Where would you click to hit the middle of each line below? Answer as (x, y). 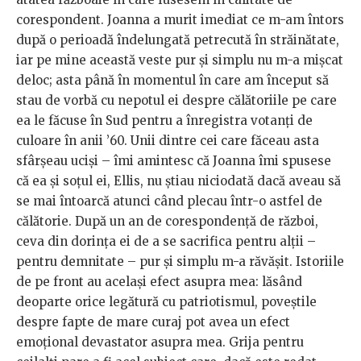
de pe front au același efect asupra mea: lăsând (159, 281)
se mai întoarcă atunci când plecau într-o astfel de (169, 201)
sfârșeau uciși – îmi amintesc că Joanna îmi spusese (174, 160)
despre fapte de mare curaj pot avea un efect (153, 322)
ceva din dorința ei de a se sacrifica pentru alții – (166, 241)
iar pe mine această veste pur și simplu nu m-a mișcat (180, 60)
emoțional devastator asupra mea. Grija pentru (160, 342)
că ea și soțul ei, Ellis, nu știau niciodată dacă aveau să (178, 180)
